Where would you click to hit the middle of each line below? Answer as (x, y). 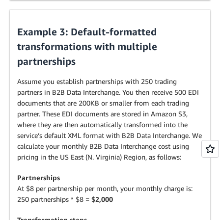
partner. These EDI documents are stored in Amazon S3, (102, 114)
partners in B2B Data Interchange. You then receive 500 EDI (108, 92)
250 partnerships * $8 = (54, 199)
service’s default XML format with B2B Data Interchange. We (110, 135)
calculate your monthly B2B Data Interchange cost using (103, 146)
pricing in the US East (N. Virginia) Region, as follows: (99, 157)
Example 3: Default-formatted (87, 32)
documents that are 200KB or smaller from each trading (103, 103)
